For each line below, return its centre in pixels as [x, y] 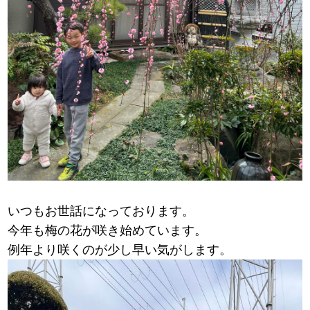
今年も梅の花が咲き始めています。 [108, 231]
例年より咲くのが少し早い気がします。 [120, 250]
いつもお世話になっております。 [101, 211]
